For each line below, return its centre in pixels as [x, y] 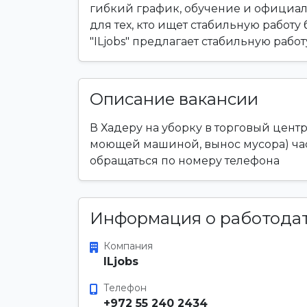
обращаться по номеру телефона [185, 161]
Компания [128, 246]
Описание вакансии [174, 99]
